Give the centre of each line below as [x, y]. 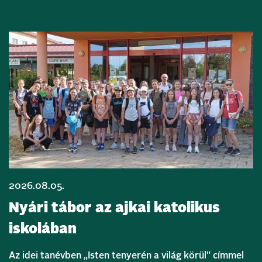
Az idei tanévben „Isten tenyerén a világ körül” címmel [126, 256]
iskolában [43, 230]
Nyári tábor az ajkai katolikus [114, 208]
